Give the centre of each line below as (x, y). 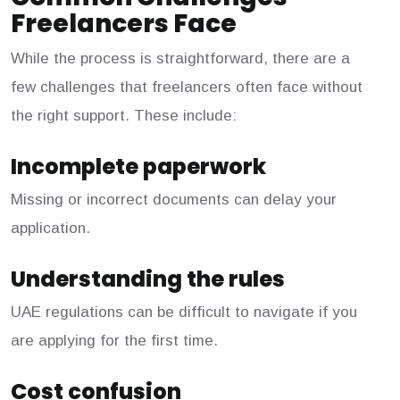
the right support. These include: (124, 116)
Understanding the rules (148, 279)
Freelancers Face (124, 24)
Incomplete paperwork (138, 167)
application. (50, 229)
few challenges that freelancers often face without (187, 87)
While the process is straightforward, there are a (180, 59)
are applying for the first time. (114, 341)
